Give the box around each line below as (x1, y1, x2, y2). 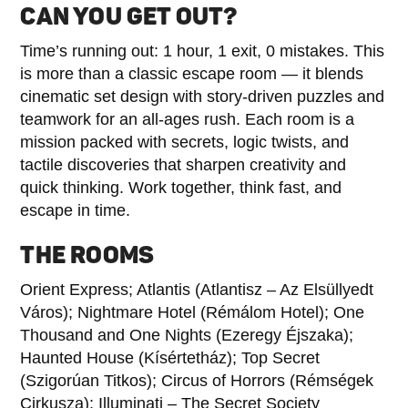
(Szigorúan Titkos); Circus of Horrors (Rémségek (20, 371, 374, 390)
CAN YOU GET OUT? (20, 2, 238, 31)
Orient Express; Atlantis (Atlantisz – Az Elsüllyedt (20, 280, 374, 299)
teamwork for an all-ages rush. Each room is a (20, 109, 355, 128)
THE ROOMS (20, 240, 155, 270)
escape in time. (20, 200, 131, 219)
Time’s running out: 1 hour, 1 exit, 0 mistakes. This (20, 41, 385, 60)
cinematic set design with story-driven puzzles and (20, 87, 385, 106)
